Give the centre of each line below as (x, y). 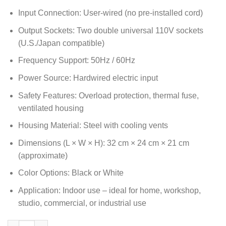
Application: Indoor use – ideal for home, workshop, (109, 190)
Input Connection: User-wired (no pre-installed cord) (110, 13)
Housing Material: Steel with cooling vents (93, 126)
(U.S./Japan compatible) (61, 43)
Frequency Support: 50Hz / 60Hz (76, 61)
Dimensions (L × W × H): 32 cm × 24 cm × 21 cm (103, 143)
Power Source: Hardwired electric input (88, 78)
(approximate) (43, 155)
